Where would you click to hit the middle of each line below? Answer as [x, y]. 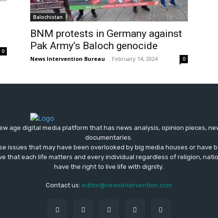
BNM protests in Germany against [106, 33]
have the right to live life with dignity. [109, 166]
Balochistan [48, 17]
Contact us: [64, 185]
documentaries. [109, 137]
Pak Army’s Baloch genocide [94, 45]
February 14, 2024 [135, 58]
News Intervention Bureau [68, 58]
